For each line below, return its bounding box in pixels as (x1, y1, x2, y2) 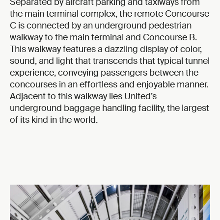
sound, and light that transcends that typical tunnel (10, 55, 210, 67)
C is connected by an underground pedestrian (10, 19, 192, 31)
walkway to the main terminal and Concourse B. (10, 31, 197, 43)
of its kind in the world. (10, 113, 98, 126)
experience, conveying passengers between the (10, 66, 198, 79)
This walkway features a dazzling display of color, (10, 43, 202, 55)
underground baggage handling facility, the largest (10, 102, 209, 114)
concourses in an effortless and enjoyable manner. (10, 78, 208, 90)
